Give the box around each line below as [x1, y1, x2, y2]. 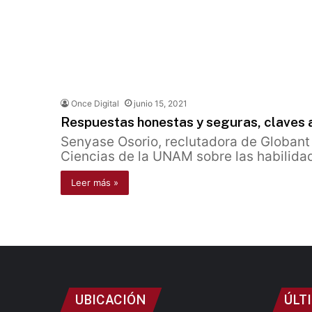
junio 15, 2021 [134, 98, 187, 109]
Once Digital [71, 98, 119, 109]
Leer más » [71, 177, 118, 188]
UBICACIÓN [75, 292, 146, 307]
